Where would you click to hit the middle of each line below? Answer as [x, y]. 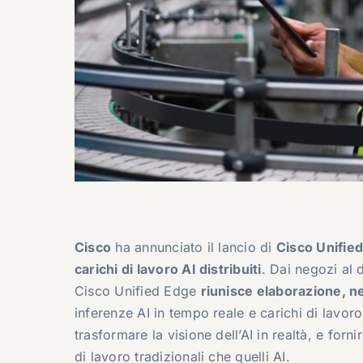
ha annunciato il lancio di [194, 247]
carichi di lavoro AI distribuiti [168, 269]
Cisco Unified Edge [137, 290]
